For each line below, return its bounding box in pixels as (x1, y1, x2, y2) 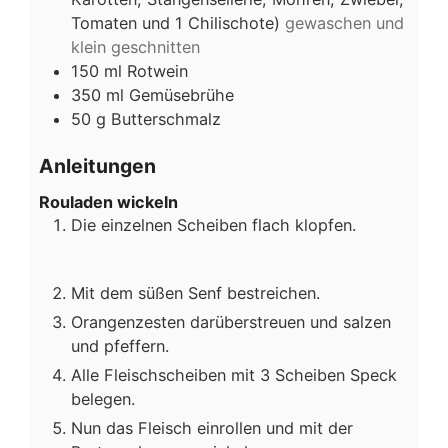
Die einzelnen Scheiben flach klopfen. (71, 214, 356, 235)
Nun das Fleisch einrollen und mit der (71, 417, 353, 438)
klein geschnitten (71, 36, 200, 57)
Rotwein (127, 60, 188, 81)
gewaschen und (285, 12, 404, 33)
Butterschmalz (111, 108, 221, 129)
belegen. (71, 388, 135, 409)
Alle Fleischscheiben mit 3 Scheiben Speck (71, 364, 397, 385)
